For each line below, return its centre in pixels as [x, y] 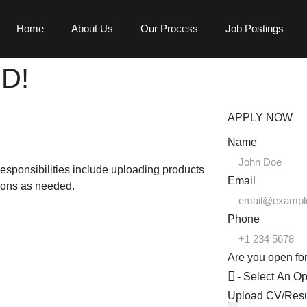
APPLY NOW [260, 118]
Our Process [169, 28]
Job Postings [254, 28]
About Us [92, 28]
